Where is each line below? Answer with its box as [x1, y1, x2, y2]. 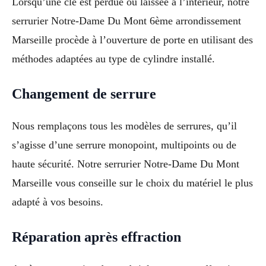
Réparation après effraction [12, 229, 181, 245]
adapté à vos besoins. [12, 196, 103, 208]
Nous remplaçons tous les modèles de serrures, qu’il [12, 120, 237, 132]
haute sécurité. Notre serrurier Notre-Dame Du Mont [12, 158, 239, 170]
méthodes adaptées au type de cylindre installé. [12, 53, 215, 65]
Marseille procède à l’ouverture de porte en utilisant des [12, 34, 253, 46]
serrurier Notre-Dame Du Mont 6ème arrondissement [12, 15, 241, 27]
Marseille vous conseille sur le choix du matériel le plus [12, 177, 253, 189]
